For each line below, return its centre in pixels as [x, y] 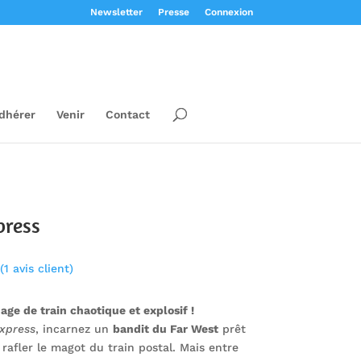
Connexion [228, 12]
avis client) [41, 269]
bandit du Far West [165, 328]
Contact [127, 114]
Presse [173, 12]
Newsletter [116, 12]
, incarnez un [74, 328]
